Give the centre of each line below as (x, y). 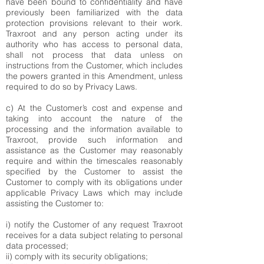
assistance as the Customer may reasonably (94, 150)
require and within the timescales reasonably (94, 161)
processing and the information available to (94, 129)
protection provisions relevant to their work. (94, 23)
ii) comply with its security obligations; (77, 256)
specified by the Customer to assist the (94, 171)
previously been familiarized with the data (94, 12)
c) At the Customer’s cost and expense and (94, 108)
